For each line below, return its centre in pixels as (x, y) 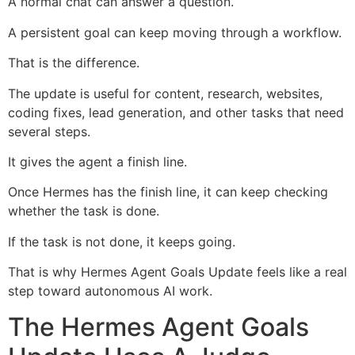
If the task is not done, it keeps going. (122, 241)
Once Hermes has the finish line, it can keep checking (168, 192)
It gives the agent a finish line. (97, 162)
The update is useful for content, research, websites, (165, 93)
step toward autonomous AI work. (110, 291)
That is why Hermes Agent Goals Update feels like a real (177, 272)
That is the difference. (74, 63)
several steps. (49, 131)
